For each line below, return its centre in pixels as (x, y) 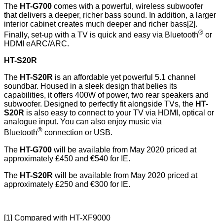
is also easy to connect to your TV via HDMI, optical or (119, 113)
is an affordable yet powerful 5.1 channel (124, 77)
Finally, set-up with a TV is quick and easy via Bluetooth (101, 35)
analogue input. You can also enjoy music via (83, 122)
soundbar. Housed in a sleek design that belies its (91, 86)
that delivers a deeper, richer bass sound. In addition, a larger (110, 15)
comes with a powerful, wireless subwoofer (128, 6)
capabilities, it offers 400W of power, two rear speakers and (106, 95)
